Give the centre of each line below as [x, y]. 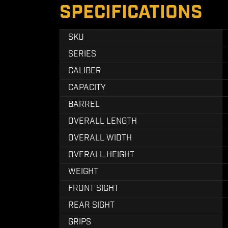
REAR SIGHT [91, 205]
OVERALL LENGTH [103, 121]
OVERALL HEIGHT [101, 155]
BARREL [84, 105]
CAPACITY [87, 88]
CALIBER [85, 71]
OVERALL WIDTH [100, 138]
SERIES [82, 54]
